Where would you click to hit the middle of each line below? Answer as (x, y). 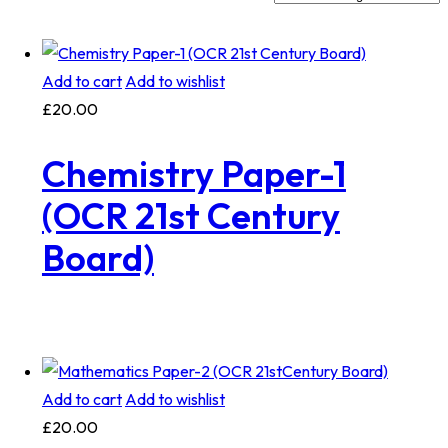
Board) (97, 258)
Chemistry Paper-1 (193, 174)
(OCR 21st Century (190, 216)
